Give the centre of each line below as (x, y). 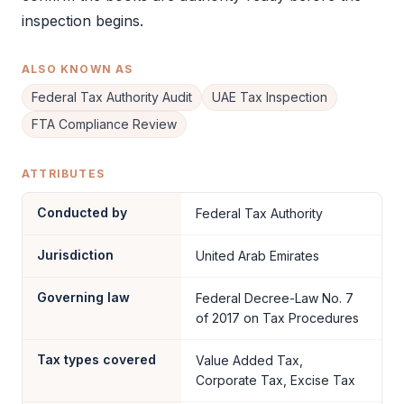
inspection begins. (83, 21)
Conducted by (82, 212)
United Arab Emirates (257, 256)
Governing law (83, 297)
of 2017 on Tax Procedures (277, 318)
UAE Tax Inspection (270, 97)
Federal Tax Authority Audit (112, 97)
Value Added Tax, (249, 360)
